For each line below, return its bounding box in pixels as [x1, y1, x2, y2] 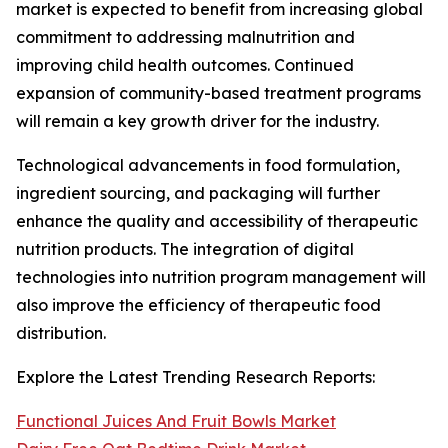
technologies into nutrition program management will [16, 267, 426, 288]
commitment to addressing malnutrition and [16, 27, 355, 48]
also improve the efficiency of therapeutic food [16, 295, 381, 316]
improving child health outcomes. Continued [16, 55, 354, 76]
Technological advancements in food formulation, [16, 155, 400, 176]
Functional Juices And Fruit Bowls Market [16, 411, 336, 432]
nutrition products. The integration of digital [16, 239, 354, 260]
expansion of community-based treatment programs [16, 83, 421, 104]
